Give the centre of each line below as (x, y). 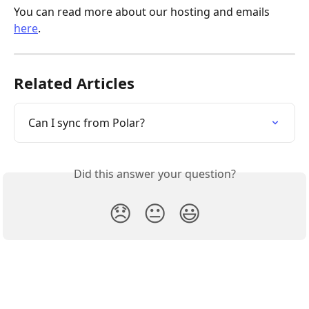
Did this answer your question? (154, 173)
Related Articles (74, 82)
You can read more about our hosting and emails (143, 11)
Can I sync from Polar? (87, 122)
